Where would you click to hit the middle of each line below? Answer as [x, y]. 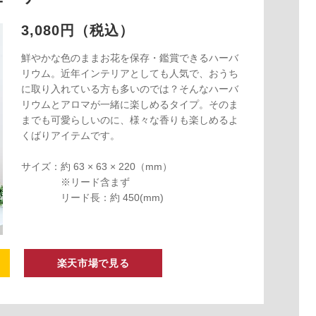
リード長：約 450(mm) [92, 198]
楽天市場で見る [93, 263]
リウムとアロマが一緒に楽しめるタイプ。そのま [129, 105]
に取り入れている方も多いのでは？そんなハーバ [129, 89]
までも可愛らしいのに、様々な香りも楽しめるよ [129, 120]
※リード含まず [75, 182]
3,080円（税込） [77, 31]
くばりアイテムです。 [70, 136]
